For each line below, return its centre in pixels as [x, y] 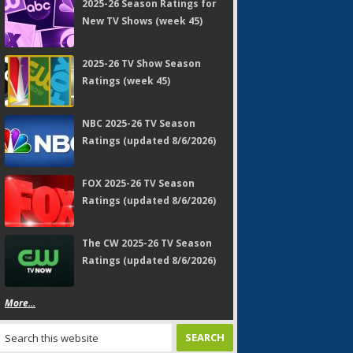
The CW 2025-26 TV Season [147, 243]
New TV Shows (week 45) [142, 21]
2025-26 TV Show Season [141, 63]
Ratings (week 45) [126, 81]
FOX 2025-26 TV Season [138, 183]
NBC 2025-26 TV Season [139, 123]
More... [20, 303]
